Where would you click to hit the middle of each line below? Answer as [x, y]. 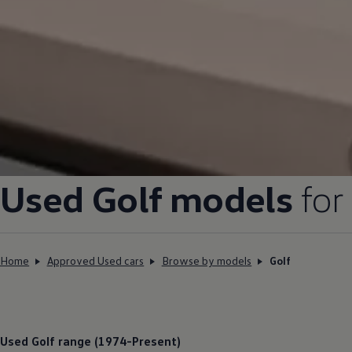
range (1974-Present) [118, 341]
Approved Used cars [95, 260]
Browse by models [207, 260]
